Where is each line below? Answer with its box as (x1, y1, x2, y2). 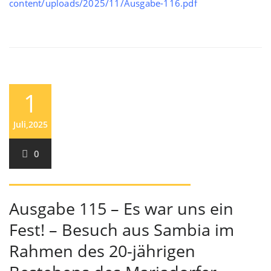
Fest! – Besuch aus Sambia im (9, 218, 234, 241)
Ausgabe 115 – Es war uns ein (9, 197, 233, 220)
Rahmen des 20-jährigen (9, 240, 195, 262)
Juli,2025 (13, 119, 48, 130)
